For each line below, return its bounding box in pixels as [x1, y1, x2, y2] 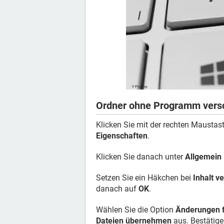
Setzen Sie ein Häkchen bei [96, 173, 193, 182]
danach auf [96, 184, 138, 193]
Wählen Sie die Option [96, 205, 175, 214]
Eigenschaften [96, 131, 147, 140]
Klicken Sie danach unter [96, 152, 185, 161]
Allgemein [185, 152, 221, 161]
